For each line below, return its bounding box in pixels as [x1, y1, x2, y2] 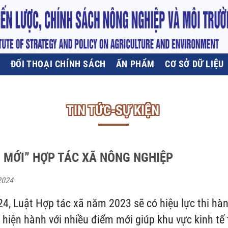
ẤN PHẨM [116, 59, 155, 69]
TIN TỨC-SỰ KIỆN [66, 103, 159, 118]
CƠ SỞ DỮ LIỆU [165, 59, 224, 69]
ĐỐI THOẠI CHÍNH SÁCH [10, 59, 106, 69]
